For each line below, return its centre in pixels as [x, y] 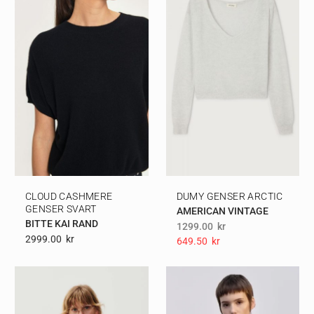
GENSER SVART [61, 209]
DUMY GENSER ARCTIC [230, 197]
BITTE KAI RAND [62, 224]
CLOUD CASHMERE [69, 197]
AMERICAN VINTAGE [222, 211]
